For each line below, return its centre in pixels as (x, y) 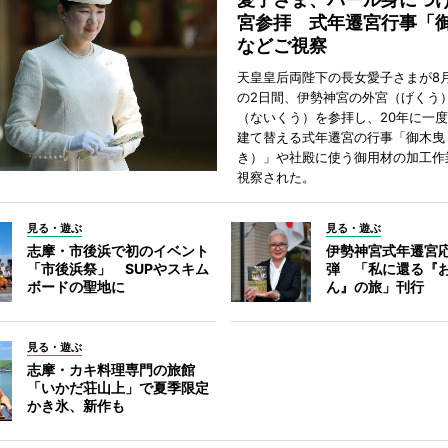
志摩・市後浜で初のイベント (117, 250)
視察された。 (275, 177)
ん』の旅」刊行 (375, 286)
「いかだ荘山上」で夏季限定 (117, 387)
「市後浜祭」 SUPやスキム (117, 268)
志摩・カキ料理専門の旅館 (110, 369)
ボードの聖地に (75, 286)
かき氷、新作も (75, 405)
